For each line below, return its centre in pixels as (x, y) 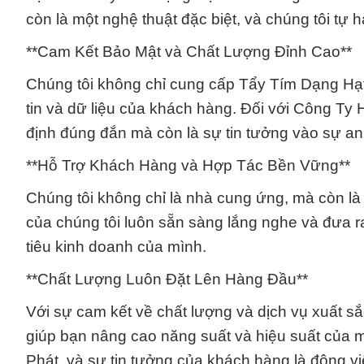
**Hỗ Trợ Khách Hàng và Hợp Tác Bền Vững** (188, 166)
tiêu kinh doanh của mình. (116, 247)
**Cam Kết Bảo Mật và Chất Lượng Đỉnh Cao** (189, 52)
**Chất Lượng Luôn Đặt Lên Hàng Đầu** (167, 279)
